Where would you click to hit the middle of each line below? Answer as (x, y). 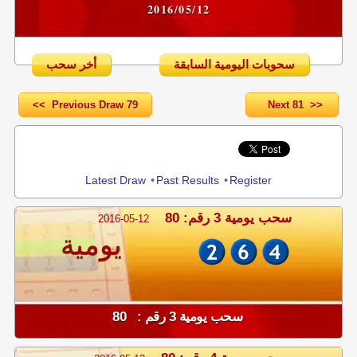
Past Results (188, 180)
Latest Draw (116, 180)
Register (251, 180)
